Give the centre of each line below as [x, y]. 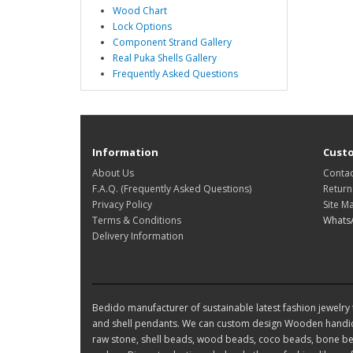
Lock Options [142, 27]
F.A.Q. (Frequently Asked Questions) [172, 189]
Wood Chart [140, 11]
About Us [113, 173]
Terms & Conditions [137, 221]
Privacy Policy [122, 205]
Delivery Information [138, 236]
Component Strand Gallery [172, 43]
